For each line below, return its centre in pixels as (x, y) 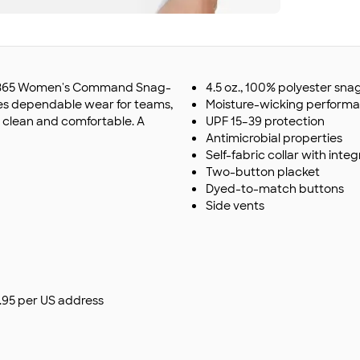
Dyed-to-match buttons (275, 189)
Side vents (235, 206)
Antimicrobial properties (274, 138)
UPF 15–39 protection (265, 121)
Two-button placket (263, 172)
